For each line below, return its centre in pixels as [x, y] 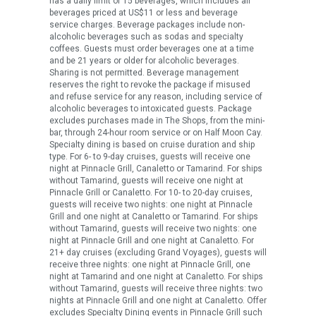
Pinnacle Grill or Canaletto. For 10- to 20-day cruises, [151, 193]
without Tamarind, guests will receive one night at [146, 181]
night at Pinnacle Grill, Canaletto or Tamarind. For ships [156, 169]
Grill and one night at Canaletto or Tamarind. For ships [154, 217]
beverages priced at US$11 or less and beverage [144, 13]
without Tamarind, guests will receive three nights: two [156, 289]
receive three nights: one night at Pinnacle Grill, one [150, 265]
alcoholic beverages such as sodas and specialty [146, 37]
